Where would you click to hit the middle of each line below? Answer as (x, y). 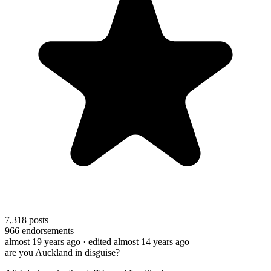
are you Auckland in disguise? (62, 252)
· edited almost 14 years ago (136, 241)
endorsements (47, 230)
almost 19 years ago (43, 241)
